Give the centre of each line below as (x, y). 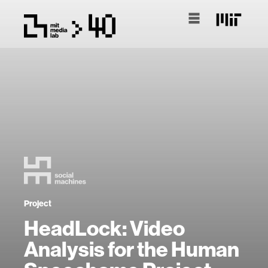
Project (38, 204)
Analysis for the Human (132, 249)
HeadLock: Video (104, 229)
